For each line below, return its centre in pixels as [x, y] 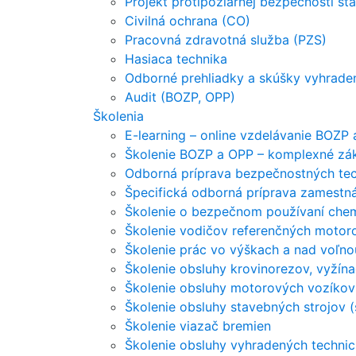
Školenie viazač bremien [198, 326]
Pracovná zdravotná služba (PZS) [226, 40]
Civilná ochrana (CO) [188, 21]
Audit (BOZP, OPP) [180, 97]
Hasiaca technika [176, 59]
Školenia [118, 116]
